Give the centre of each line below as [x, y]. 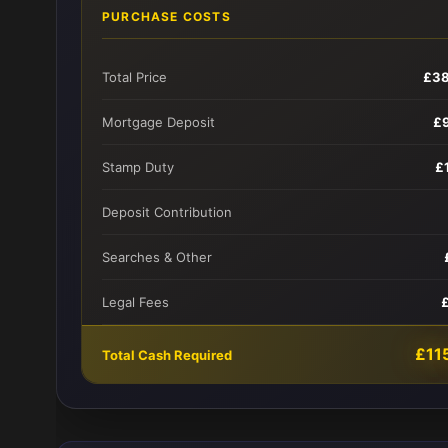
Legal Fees [135, 302]
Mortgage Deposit [158, 122]
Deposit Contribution [167, 212]
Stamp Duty [138, 167]
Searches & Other [157, 257]
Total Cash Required [167, 354]
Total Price [134, 77]
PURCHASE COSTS [166, 16]
